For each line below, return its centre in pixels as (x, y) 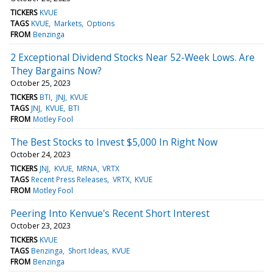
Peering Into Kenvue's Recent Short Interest (110, 213)
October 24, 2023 (41, 154)
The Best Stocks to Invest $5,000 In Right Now (114, 142)
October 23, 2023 (41, 225)
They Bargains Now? (56, 70)
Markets (68, 23)
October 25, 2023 (41, 83)
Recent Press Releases (69, 179)
